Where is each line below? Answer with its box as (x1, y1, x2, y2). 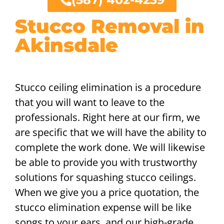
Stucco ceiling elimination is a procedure (15, 80, 201, 94)
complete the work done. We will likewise (15, 140, 205, 154)
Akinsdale (15, 33, 118, 57)
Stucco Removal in (15, 14, 204, 38)
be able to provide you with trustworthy (15, 155, 197, 169)
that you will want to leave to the (15, 95, 164, 109)
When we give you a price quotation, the (15, 185, 199, 199)
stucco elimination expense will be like (15, 200, 191, 214)
